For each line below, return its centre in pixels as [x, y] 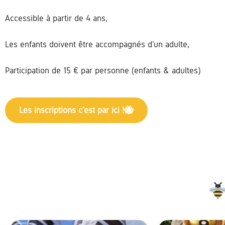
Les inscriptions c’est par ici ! [72, 110]
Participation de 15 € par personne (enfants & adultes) [103, 71]
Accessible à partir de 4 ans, [56, 18]
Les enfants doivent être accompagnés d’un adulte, [97, 44]
